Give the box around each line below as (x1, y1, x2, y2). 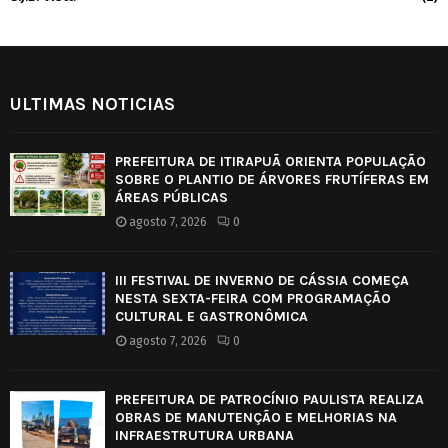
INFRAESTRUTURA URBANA (115, 426, 294, 444)
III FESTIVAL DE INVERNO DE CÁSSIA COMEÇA (115, 271, 409, 289)
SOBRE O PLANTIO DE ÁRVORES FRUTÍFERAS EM (115, 170, 429, 188)
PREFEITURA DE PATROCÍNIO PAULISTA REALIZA (115, 390, 424, 408)
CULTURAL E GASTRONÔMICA (115, 307, 308, 325)
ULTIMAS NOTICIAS (10, 92, 175, 115)
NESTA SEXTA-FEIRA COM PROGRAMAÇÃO (115, 289, 391, 307)
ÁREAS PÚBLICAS (115, 188, 228, 206)
